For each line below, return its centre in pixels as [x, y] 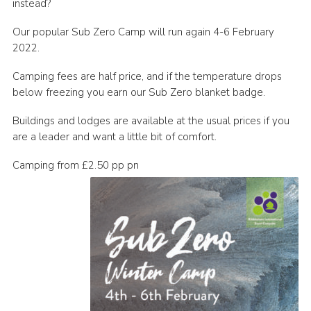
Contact [50, 19]
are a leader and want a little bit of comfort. [114, 137]
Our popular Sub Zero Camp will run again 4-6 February [143, 32]
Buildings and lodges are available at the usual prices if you [151, 121]
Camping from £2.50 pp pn [75, 166]
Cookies [49, 44]
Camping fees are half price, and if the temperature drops [147, 77]
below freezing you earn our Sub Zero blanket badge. [138, 93]
